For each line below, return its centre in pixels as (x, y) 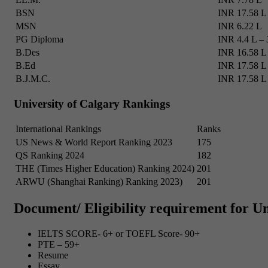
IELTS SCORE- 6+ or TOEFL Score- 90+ (119, 234)
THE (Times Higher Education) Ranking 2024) (105, 168)
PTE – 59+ (59, 245)
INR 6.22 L (240, 26)
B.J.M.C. (33, 79)
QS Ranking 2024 (50, 155)
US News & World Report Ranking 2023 (94, 142)
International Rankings (58, 129)
